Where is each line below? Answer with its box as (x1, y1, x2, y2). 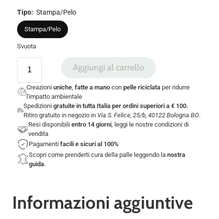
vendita (28, 130, 48, 137)
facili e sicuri (60, 140, 96, 148)
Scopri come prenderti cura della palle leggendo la (28, 151, 167, 158)
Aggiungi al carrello (73, 62, 144, 73)
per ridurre (160, 83, 190, 91)
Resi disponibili (28, 120, 71, 128)
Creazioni (26, 83, 54, 91)
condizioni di (154, 120, 189, 128)
